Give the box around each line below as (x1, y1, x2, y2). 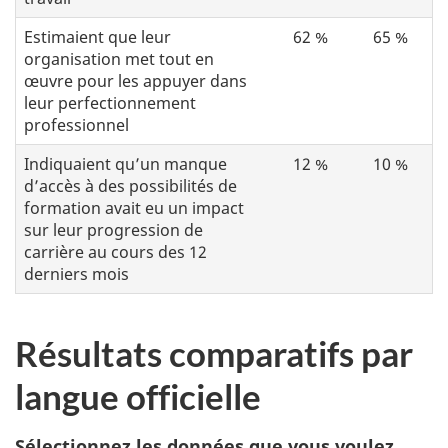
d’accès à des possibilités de (24, 175, 237, 198)
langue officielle (15, 375, 261, 418)
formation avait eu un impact (24, 197, 244, 220)
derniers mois (24, 263, 129, 286)
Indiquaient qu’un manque (24, 153, 227, 176)
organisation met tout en (24, 48, 214, 71)
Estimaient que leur (24, 26, 171, 49)
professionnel (24, 114, 129, 137)
